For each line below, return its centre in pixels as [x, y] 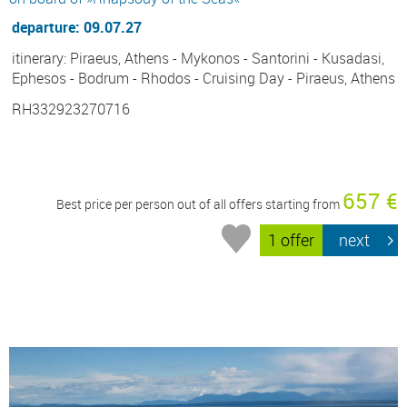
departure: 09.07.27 [77, 27]
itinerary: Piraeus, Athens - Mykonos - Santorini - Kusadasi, [198, 58]
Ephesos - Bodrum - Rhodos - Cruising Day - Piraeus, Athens [203, 78]
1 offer [292, 240]
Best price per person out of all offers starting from [199, 203]
